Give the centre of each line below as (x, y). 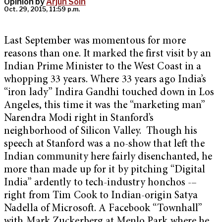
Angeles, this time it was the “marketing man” (105, 106)
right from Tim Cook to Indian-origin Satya (101, 196)
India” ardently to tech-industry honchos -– (101, 183)
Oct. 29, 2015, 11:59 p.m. (42, 9)
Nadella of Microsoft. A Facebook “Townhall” (103, 209)
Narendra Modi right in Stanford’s (79, 119)
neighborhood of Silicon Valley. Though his (101, 132)
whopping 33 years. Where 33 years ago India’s (105, 80)
